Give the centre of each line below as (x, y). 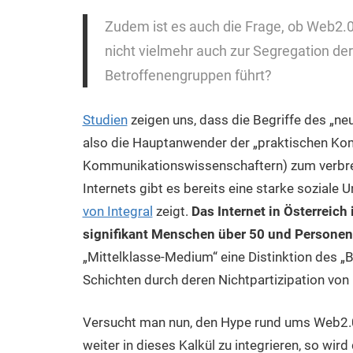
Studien (105, 119)
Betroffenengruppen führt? (188, 75)
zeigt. (172, 211)
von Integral (117, 211)
